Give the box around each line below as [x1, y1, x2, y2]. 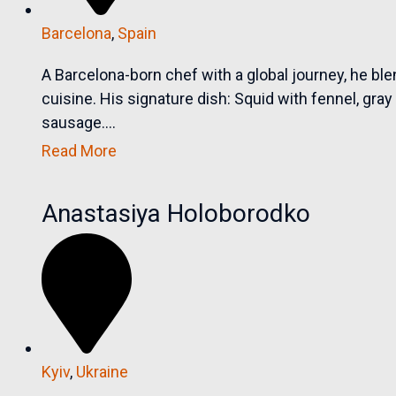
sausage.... [42, 113, 117, 133]
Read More [42, 141, 118, 161]
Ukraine [76, 362, 129, 382]
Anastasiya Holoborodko [42, 199, 311, 229]
